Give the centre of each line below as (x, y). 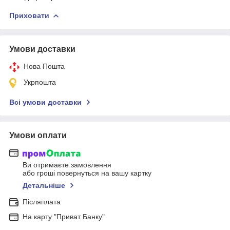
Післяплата (42, 202)
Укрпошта (40, 82)
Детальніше (44, 186)
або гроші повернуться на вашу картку (87, 173)
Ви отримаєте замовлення (67, 165)
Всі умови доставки (45, 102)
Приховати (29, 15)
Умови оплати (38, 135)
